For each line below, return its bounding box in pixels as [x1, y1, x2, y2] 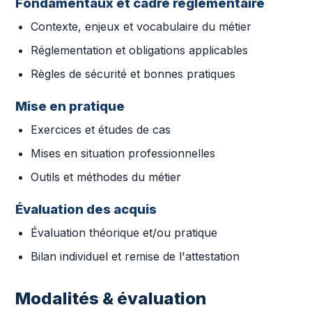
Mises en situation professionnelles [31, 146, 215, 160]
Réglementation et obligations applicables [31, 43, 248, 57]
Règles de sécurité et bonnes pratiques [31, 67, 235, 81]
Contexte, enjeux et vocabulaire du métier [31, 19, 251, 33]
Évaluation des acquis [15, 201, 157, 217]
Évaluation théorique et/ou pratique [31, 226, 217, 240]
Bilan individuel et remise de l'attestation [31, 249, 240, 263]
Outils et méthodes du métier [31, 170, 181, 184]
